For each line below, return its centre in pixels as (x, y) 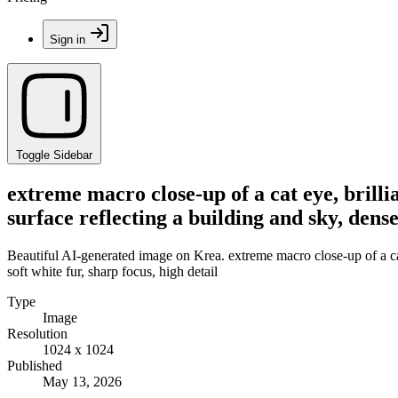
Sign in (68, 40)
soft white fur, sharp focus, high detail (112, 271)
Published (35, 365)
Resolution (37, 333)
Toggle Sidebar (54, 155)
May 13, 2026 (82, 381)
